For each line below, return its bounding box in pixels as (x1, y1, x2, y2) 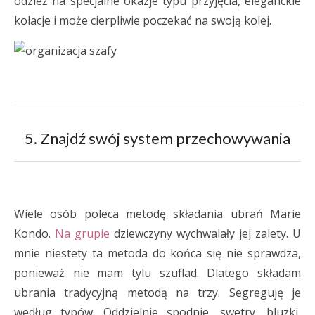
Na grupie (55, 226, 110, 241)
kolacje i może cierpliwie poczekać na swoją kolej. (14, 13, 271, 28)
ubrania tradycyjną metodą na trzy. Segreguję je (14, 285, 301, 300)
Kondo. (14, 226, 55, 241)
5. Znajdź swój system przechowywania (25, 129, 290, 148)
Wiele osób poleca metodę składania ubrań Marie (14, 206, 301, 221)
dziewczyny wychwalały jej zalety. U (110, 226, 301, 241)
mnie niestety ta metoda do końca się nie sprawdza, (14, 245, 301, 261)
